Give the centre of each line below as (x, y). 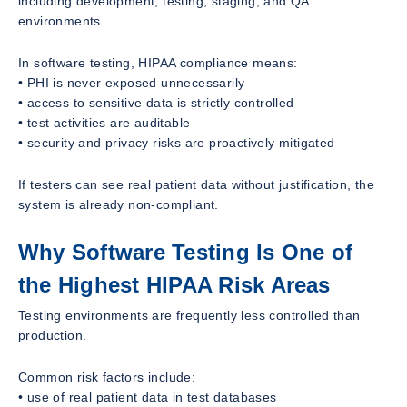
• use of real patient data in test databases (148, 397)
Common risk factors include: (107, 377)
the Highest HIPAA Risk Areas (174, 284)
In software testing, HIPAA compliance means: (158, 62)
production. (53, 336)
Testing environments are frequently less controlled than (189, 316)
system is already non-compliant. (119, 204)
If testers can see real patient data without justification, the (197, 184)
